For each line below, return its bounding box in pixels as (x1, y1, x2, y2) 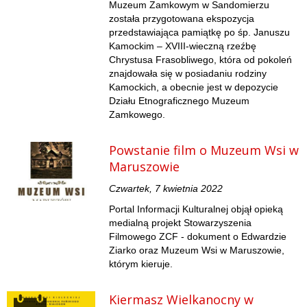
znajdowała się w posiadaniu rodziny (109, 68, 267, 79)
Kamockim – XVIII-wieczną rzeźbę (109, 40, 257, 52)
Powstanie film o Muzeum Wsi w (109, 142, 299, 159)
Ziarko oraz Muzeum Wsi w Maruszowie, (109, 245, 285, 256)
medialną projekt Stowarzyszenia (109, 217, 252, 229)
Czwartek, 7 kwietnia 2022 (109, 183, 223, 195)
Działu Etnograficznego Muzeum (109, 95, 250, 107)
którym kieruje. (109, 258, 173, 270)
